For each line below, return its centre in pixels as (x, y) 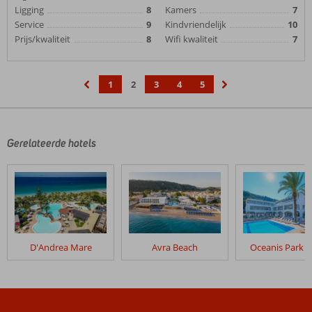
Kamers (181, 10)
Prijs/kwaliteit (42, 39)
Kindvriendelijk (196, 24)
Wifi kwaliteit (192, 39)
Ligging (29, 10)
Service (29, 24)
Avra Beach (175, 247)
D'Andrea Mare (61, 247)
